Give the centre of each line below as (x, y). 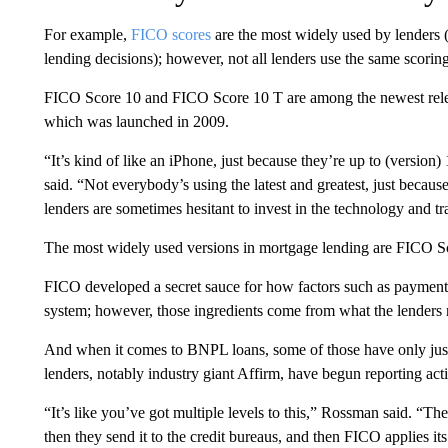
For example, (87, 34)
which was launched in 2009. (136, 121)
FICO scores (170, 34)
